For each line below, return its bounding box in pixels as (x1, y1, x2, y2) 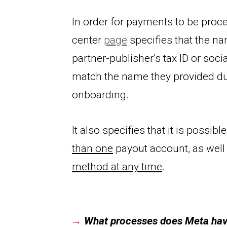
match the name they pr (72, 70, 183, 83)
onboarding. (72, 89, 129, 101)
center (72, 34, 104, 47)
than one (72, 142, 113, 155)
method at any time (72, 161, 162, 173)
